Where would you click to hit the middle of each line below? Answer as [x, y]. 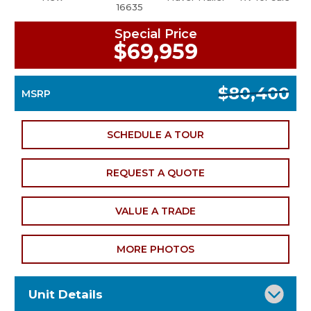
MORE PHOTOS [155, 250]
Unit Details [66, 295]
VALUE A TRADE [155, 211]
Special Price [155, 34]
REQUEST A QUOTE [155, 173]
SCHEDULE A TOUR [155, 135]
